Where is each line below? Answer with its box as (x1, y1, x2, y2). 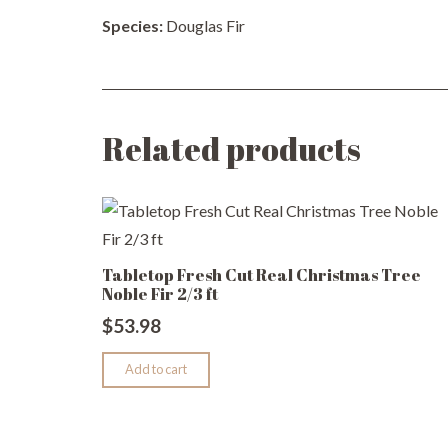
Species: (102, 16, 163, 36)
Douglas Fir (163, 16, 245, 36)
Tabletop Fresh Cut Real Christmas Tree (102, 263, 421, 286)
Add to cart (125, 361, 188, 378)
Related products (102, 127, 361, 171)
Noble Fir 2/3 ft (102, 282, 218, 305)
